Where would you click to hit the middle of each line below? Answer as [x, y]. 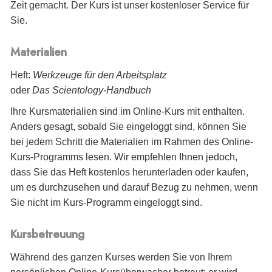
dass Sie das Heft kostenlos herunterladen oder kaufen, [129, 172]
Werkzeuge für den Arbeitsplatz [100, 75]
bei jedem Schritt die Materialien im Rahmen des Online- [132, 141]
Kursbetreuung [47, 234]
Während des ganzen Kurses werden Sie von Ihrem [121, 257]
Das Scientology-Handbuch [92, 90]
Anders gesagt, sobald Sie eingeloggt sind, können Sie [128, 126]
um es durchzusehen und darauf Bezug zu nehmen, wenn [134, 187]
